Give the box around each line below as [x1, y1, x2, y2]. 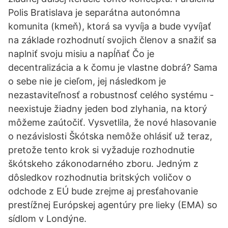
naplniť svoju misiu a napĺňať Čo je [8, 48, 154, 59]
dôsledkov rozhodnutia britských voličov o [8, 172, 191, 183]
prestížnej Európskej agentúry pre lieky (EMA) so [8, 199, 217, 210]
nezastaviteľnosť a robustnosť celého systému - [8, 90, 214, 100]
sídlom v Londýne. [8, 213, 87, 224]
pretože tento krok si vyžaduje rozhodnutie [8, 145, 194, 155]
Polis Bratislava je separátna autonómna [8, 7, 180, 18]
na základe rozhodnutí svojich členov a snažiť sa [8, 35, 216, 45]
